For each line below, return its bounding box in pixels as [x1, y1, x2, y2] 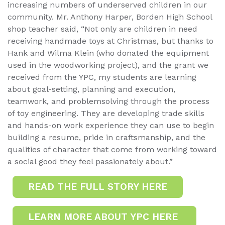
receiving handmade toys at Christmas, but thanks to [8, 36, 213, 46]
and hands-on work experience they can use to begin [8, 120, 214, 130]
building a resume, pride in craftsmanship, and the [8, 132, 205, 142]
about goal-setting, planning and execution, [8, 84, 175, 94]
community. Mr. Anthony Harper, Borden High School [8, 12, 212, 22]
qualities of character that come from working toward [8, 144, 217, 154]
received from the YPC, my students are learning [8, 72, 196, 82]
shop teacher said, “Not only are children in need [8, 24, 197, 34]
